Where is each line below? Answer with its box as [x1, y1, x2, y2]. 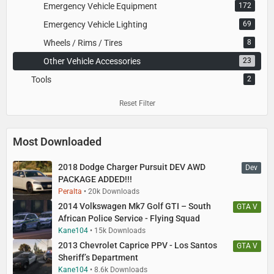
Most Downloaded [13, 135, 102, 148]
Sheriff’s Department [58, 252, 138, 262]
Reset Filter [119, 98, 155, 108]
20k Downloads [88, 187, 139, 196]
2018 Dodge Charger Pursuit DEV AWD [58, 161, 206, 172]
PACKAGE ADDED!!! [58, 174, 132, 184]
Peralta [58, 187, 82, 196]
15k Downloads [94, 226, 146, 235]
